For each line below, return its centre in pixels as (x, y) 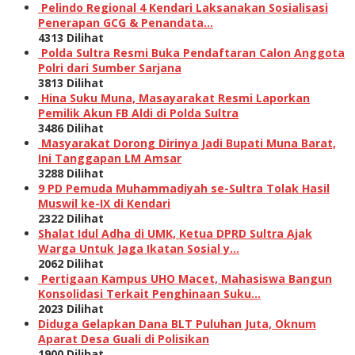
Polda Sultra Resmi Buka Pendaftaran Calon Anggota (193, 52)
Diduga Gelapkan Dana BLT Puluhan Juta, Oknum (177, 323)
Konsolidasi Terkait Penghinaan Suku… (149, 293)
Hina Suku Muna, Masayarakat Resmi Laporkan (176, 97)
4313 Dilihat (71, 37)
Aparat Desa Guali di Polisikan (124, 338)
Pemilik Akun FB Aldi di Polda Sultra (138, 113)
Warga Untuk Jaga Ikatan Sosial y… (139, 248)
